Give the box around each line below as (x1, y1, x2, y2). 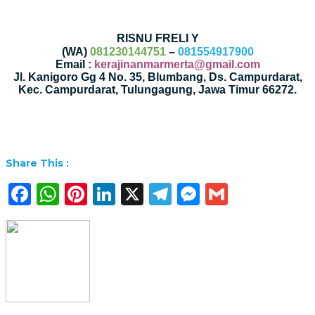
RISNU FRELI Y (116, 32, 199, 44)
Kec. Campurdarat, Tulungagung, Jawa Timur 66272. (18, 83, 297, 96)
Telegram (172, 179, 277, 207)
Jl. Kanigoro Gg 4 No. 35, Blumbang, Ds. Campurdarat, (13, 70, 302, 83)
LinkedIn (115, 179, 213, 207)
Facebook (31, 179, 139, 207)
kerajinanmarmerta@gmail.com (94, 58, 260, 70)
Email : (55, 58, 94, 70)
